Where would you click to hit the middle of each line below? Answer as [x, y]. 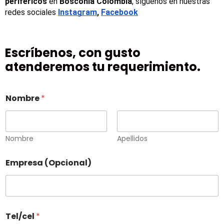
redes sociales [30, 12]
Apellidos [132, 139]
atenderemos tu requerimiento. [103, 67]
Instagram [77, 12]
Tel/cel [21, 216]
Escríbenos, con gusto [73, 53]
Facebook [119, 12]
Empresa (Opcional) [48, 163]
